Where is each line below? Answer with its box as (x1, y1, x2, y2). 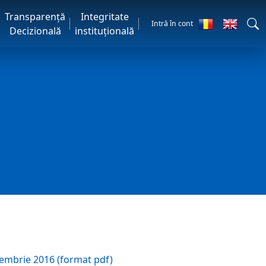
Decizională (9, 24, 61, 37)
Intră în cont (151, 18, 193, 28)
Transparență (5, 10, 66, 23)
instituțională (75, 24, 135, 37)
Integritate (80, 10, 129, 23)
